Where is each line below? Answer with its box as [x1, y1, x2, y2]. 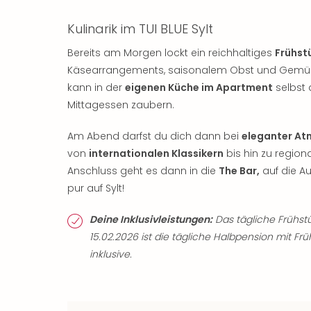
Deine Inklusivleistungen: [90, 212, 212, 226]
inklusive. [90, 246, 132, 261]
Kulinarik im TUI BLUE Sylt [67, 19, 213, 37]
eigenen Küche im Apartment [125, 80, 273, 94]
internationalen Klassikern [89, 146, 224, 160]
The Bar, [219, 163, 260, 178]
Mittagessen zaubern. [67, 97, 174, 112]
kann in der [67, 80, 125, 94]
